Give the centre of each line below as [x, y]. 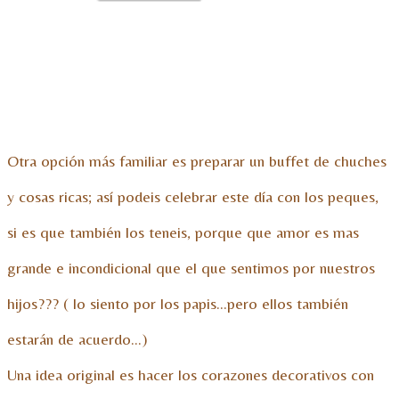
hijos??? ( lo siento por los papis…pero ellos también [178, 304]
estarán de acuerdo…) [77, 339]
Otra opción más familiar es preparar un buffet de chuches [197, 161]
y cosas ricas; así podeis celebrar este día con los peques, [193, 197]
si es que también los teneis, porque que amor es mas [183, 232]
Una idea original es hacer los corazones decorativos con [191, 375]
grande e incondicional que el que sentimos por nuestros [191, 268]
